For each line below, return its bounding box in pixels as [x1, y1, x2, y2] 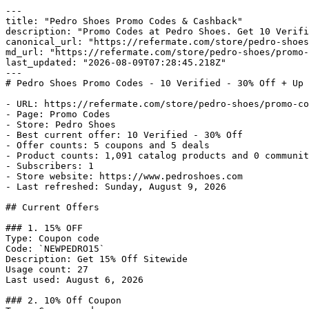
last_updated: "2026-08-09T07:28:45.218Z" [6, 57, 226, 68]
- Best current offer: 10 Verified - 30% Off [6, 130, 243, 140]
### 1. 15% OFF [6, 223, 83, 233]
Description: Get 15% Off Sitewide [6, 254, 188, 264]
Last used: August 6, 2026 [6, 275, 143, 285]
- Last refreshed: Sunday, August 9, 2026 [6, 181, 226, 192]
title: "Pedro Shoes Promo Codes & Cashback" [6, 16, 243, 26]
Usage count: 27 [6, 264, 88, 275]
